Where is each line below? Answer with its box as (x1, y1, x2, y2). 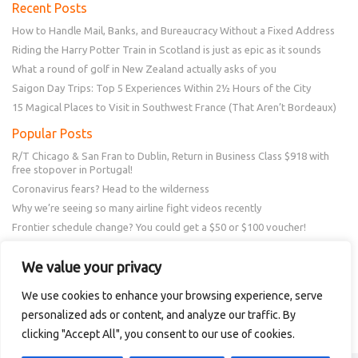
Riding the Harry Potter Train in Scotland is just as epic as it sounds (12, 44, 321, 56)
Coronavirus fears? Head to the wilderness (12, 183, 209, 195)
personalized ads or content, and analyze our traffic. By (22, 308, 296, 321)
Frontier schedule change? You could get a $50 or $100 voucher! (12, 221, 306, 233)
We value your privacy (22, 259, 161, 275)
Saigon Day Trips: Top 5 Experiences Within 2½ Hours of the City (12, 82, 311, 94)
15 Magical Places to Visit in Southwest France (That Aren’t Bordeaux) (12, 101, 336, 113)
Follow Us (12, 283, 69, 298)
